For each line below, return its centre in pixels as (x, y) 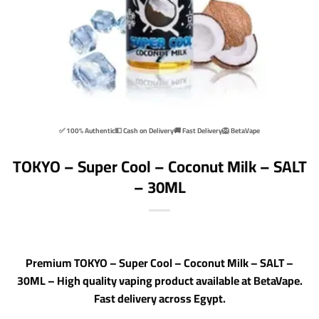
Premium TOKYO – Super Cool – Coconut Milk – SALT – (159, 263)
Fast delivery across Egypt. (159, 298)
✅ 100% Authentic (87, 131)
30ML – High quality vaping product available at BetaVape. (159, 281)
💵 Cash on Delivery (144, 131)
